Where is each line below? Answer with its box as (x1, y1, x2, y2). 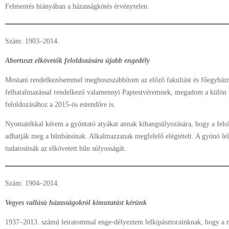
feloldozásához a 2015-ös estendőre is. (5, 101, 120, 108)
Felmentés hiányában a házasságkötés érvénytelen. (5, 3, 149, 10)
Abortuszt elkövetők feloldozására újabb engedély (5, 57, 150, 64)
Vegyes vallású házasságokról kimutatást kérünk (5, 199, 147, 207)
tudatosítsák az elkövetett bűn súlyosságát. (5, 145, 126, 152)
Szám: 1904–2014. (5, 179, 59, 187)
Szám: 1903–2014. (5, 37, 59, 45)
